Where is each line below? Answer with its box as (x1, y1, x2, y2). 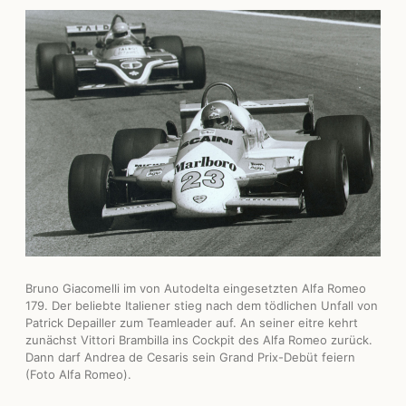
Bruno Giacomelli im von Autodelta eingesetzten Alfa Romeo (25, 280, 366, 295)
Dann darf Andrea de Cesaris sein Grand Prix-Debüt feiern (25, 349, 355, 364)
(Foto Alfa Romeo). (25, 366, 131, 382)
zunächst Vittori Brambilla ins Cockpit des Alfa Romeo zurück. (25, 332, 372, 347)
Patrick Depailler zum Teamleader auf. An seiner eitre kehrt (25, 314, 358, 330)
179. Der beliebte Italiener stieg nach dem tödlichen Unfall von (25, 297, 378, 313)
